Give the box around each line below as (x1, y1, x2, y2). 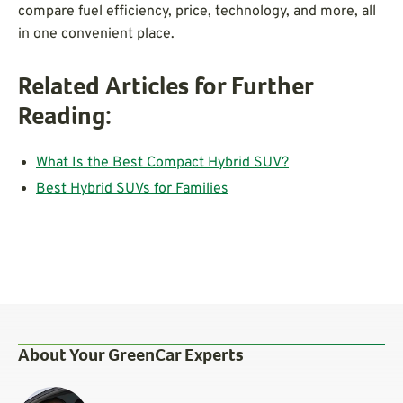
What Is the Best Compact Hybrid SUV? (36, 153, 289, 172)
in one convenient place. (18, 24, 175, 43)
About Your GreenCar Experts (18, 347, 244, 366)
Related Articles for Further (18, 76, 313, 102)
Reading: (18, 105, 112, 131)
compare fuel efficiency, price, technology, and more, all (18, 2, 376, 21)
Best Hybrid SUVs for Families (36, 179, 228, 198)
